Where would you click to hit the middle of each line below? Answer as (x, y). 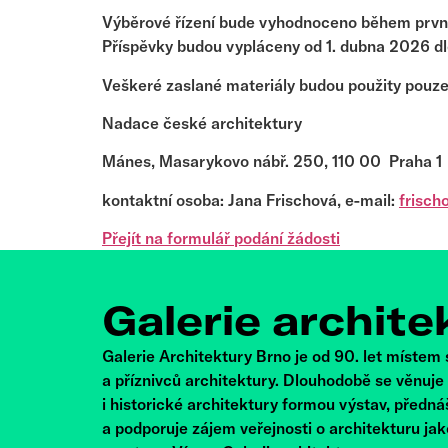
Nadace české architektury (202, 122)
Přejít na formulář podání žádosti (221, 238)
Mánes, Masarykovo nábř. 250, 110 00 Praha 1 (272, 161)
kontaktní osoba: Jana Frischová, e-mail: (250, 199)
